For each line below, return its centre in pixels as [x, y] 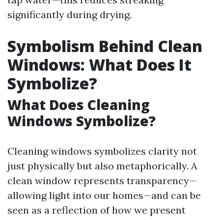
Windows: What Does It [99, 65]
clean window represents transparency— [102, 180]
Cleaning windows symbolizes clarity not [102, 151]
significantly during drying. [69, 14]
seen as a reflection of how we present [96, 210]
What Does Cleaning [79, 105]
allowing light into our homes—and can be [104, 195]
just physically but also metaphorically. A [102, 166]
